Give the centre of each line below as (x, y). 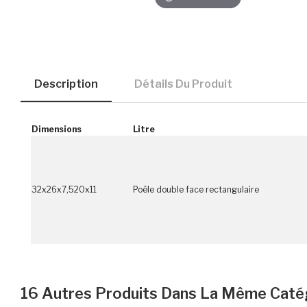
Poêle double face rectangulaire (196, 189)
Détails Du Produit (183, 84)
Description (66, 84)
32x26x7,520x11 (64, 189)
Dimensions (57, 129)
